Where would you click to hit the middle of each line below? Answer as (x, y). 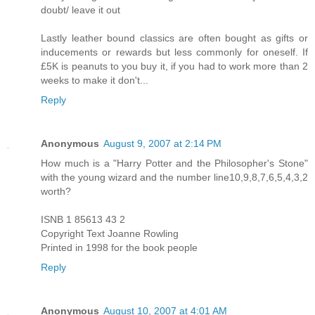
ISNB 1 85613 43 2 (83, 220)
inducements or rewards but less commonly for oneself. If (174, 52)
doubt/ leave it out (81, 10)
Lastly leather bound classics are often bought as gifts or (174, 38)
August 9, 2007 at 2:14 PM (162, 144)
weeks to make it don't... (95, 81)
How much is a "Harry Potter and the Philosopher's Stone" (174, 163)
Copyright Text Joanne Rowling (110, 234)
